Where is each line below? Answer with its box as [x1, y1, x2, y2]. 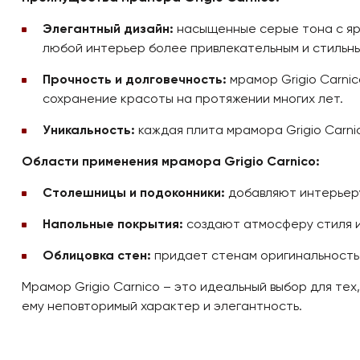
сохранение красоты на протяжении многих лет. [43, 93, 343, 106]
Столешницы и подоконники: [43, 187, 225, 200]
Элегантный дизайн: [43, 23, 174, 36]
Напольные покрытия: [43, 219, 183, 231]
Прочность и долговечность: [43, 74, 227, 87]
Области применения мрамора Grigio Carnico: [22, 156, 320, 169]
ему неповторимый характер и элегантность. [22, 301, 302, 313]
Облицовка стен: [43, 250, 151, 263]
